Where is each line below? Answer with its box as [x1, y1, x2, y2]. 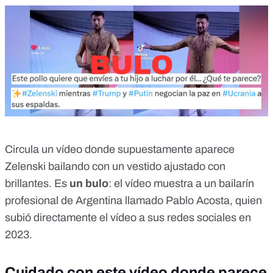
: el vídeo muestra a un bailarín [108, 177, 254, 190]
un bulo [69, 177, 108, 190]
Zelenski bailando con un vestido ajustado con [5, 160, 225, 172]
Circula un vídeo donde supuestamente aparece [5, 143, 235, 155]
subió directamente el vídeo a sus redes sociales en [5, 211, 251, 224]
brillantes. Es [5, 177, 69, 190]
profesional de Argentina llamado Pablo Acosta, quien [5, 194, 262, 207]
